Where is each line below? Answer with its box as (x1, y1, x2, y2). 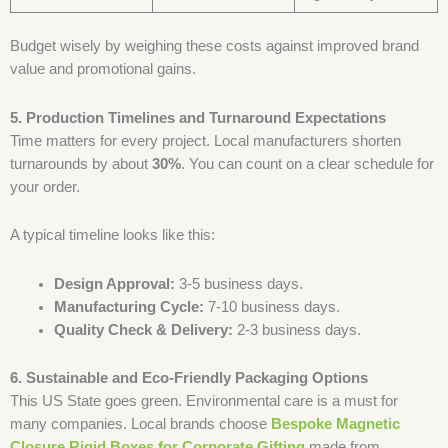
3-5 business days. (174, 275, 303, 292)
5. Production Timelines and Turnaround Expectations (10, 109, 386, 126)
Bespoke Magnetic (271, 416, 400, 433)
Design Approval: (53, 275, 175, 292)
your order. (10, 178, 80, 195)
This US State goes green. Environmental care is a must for (10, 393, 398, 410)
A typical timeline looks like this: (10, 227, 215, 244)
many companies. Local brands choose (10, 416, 271, 433)
